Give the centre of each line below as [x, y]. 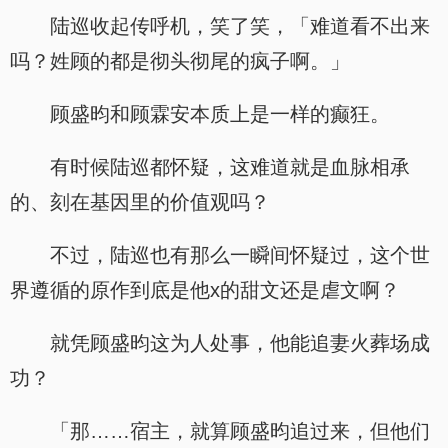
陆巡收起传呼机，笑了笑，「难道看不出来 [240, 26]
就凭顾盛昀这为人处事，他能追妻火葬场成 [240, 343]
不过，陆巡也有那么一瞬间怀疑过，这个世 [240, 255]
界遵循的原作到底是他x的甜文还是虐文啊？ [205, 290]
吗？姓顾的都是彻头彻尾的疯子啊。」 [180, 61]
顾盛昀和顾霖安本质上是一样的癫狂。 [220, 114]
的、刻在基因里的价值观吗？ [140, 202]
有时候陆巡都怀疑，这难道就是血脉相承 [230, 167]
